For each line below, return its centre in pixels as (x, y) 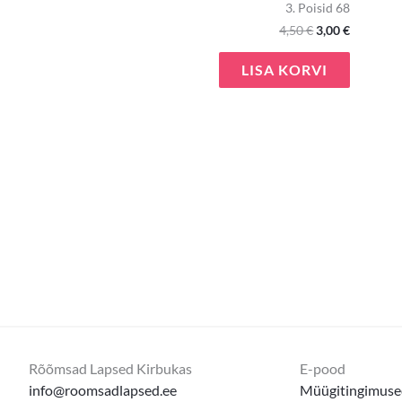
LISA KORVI (285, 69)
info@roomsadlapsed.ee (103, 390)
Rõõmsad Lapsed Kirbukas (110, 369)
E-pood (322, 369)
